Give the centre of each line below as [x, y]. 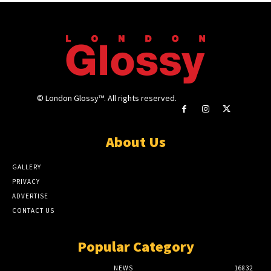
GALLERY [27, 167]
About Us [135, 142]
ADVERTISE [30, 196]
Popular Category [135, 247]
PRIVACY [26, 182]
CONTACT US [33, 211]
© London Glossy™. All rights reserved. [106, 98]
